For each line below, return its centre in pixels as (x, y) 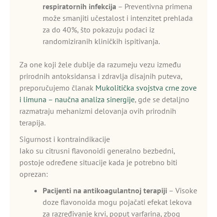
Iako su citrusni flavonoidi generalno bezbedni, (97, 151)
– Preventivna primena (154, 6)
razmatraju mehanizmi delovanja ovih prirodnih (98, 111)
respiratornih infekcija (79, 6)
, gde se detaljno (162, 99)
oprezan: (34, 174)
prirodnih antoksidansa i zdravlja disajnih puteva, (101, 76)
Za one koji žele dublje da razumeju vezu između (100, 64)
